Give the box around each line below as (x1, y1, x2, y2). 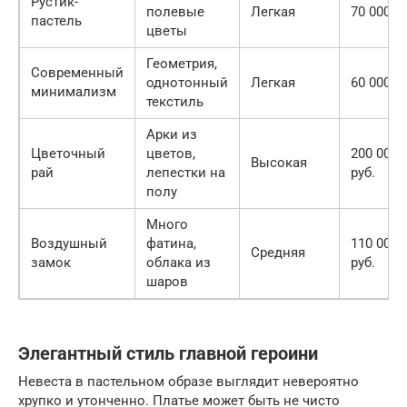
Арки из (146, 126, 197, 144)
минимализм (31, 84, 116, 101)
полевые (146, 4, 204, 21)
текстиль (146, 94, 203, 111)
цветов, (146, 145, 195, 163)
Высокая (251, 154, 307, 172)
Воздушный (31, 235, 107, 253)
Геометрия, (146, 55, 217, 73)
